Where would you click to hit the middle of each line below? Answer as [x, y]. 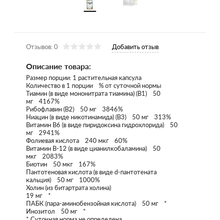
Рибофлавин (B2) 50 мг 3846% [74, 109]
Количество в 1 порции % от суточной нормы [94, 86]
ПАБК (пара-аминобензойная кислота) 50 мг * [96, 204]
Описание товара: [58, 66]
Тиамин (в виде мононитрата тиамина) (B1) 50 [93, 94]
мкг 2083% [44, 156]
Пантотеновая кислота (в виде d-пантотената [91, 172]
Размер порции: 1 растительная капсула [84, 78]
